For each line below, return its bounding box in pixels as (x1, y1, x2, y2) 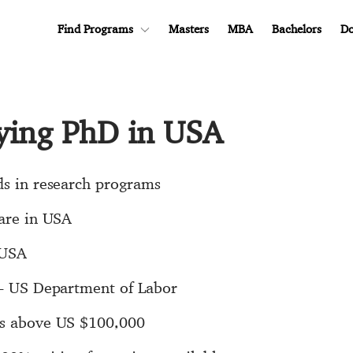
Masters (169, 22, 209, 36)
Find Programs (58, 22, 133, 36)
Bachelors (272, 22, 321, 36)
